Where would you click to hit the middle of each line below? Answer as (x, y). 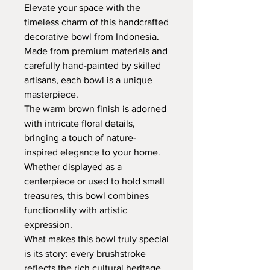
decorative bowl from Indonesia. (92, 36)
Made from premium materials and (96, 51)
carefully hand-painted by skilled (93, 65)
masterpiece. (51, 94)
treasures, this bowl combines (86, 196)
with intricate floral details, (80, 123)
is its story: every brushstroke (85, 253)
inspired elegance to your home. (92, 152)
